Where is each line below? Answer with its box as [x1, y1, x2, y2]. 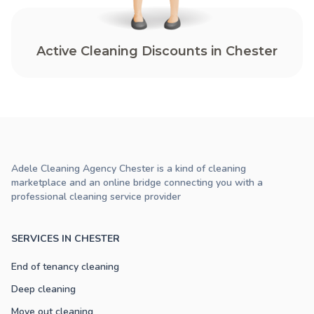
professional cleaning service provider [11, 190, 181, 204]
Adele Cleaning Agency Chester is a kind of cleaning [11, 162, 246, 176]
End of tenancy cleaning [11, 260, 119, 274]
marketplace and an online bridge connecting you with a [11, 176, 263, 190]
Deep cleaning [11, 282, 76, 296]
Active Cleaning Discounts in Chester [36, 43, 278, 60]
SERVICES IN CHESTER [11, 232, 120, 246]
